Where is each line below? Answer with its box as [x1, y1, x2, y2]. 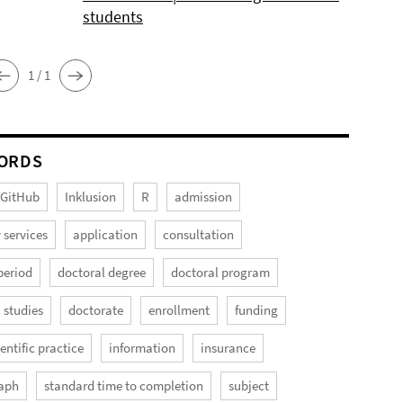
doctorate [68, 300, 124, 318]
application [73, 225, 139, 243]
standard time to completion [44, 376, 204, 394]
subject [228, 376, 270, 394]
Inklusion [65, 187, 117, 205]
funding [235, 300, 279, 318]
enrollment [148, 300, 210, 318]
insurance [201, 338, 256, 356]
